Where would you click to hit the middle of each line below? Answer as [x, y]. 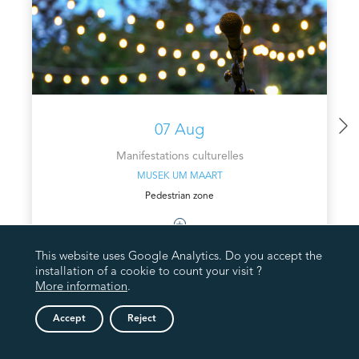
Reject [142, 319]
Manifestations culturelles [179, 157]
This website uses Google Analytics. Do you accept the [179, 257]
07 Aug [179, 131]
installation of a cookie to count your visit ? [149, 272]
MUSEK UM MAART [179, 177]
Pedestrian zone [179, 197]
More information [81, 287]
